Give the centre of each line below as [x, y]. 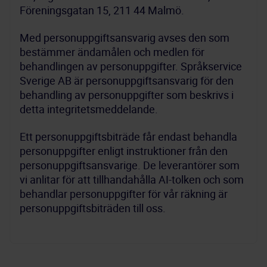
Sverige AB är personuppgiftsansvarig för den [127, 80]
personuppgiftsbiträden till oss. [93, 208]
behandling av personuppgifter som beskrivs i [127, 95]
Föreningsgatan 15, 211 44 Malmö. [102, 10]
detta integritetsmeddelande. [89, 109]
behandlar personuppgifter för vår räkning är [124, 194]
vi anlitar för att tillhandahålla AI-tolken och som [132, 179]
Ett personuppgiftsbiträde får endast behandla [128, 136]
